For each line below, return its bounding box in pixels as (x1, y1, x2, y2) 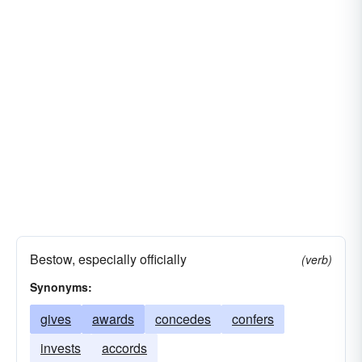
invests (40, 339, 81, 357)
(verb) (301, 251, 332, 267)
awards (92, 309, 134, 328)
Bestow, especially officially (30, 250, 187, 268)
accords (102, 339, 147, 357)
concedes (155, 309, 211, 328)
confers (232, 309, 274, 328)
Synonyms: (30, 279, 92, 295)
